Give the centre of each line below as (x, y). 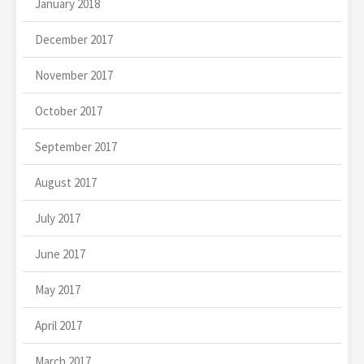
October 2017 (69, 110)
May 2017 (58, 289)
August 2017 (66, 182)
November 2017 (74, 75)
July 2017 (58, 218)
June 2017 (60, 253)
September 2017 (76, 146)
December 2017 (74, 39)
